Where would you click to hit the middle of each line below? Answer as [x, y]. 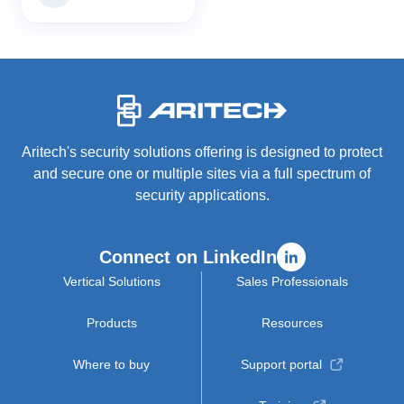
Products [111, 323]
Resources [292, 323]
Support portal [281, 364]
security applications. [202, 195]
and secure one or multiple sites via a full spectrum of [202, 174]
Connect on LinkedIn [188, 257]
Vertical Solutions [111, 281]
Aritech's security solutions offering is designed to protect [202, 152]
